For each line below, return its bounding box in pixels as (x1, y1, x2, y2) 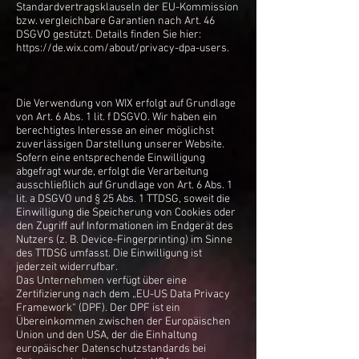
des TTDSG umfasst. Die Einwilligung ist (16, 247, 202, 260)
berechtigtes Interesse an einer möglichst (16, 124, 214, 138)
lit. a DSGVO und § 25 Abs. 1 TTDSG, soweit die (16, 192, 230, 206)
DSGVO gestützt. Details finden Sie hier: (16, 28, 201, 42)
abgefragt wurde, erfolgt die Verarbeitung (16, 165, 208, 179)
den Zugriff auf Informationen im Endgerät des (16, 220, 233, 233)
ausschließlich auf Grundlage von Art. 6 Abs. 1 (16, 179, 232, 192)
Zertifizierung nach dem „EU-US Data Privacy (16, 288, 230, 301)
